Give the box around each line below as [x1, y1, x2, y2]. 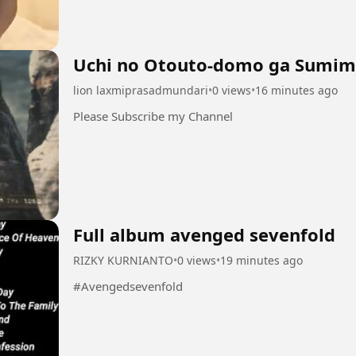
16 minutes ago [255, 82, 338, 98]
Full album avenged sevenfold [73, 222, 335, 246]
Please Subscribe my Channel [73, 107, 233, 124]
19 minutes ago [220, 252, 303, 268]
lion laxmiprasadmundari [73, 82, 208, 98]
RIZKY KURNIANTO [73, 252, 173, 268]
